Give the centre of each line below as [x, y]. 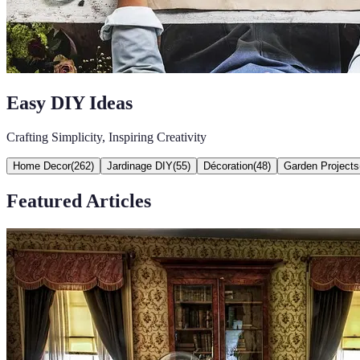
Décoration [228, 166]
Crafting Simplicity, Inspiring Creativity [106, 137]
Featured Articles [79, 200]
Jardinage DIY [140, 166]
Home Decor [42, 166]
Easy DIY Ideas [70, 102]
